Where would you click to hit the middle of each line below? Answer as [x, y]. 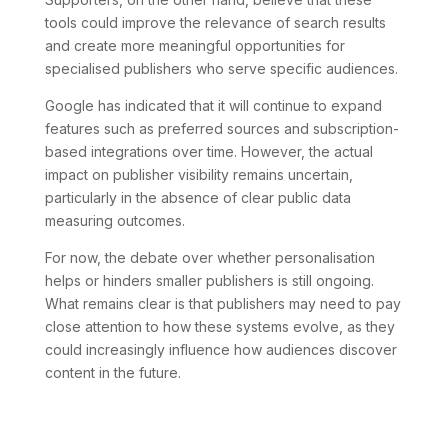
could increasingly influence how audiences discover [220, 349]
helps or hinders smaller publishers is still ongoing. [209, 280]
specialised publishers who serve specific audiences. [221, 68]
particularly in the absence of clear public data [197, 197]
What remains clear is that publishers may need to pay [222, 303]
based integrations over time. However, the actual [208, 151]
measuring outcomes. [114, 220]
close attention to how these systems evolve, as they [219, 326]
